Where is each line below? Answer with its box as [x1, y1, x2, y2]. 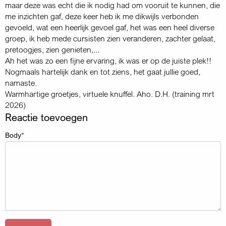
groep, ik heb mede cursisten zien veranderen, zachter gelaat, [5, 33, 215, 43]
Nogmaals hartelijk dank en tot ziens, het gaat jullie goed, [5, 66, 200, 77]
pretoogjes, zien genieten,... [5, 44, 99, 54]
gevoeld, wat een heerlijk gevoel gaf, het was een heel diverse [5, 22, 214, 32]
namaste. [5, 77, 37, 88]
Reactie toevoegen [5, 110, 88, 124]
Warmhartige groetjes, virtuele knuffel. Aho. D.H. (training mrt [5, 88, 214, 99]
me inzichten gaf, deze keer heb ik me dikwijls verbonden [5, 11, 199, 21]
